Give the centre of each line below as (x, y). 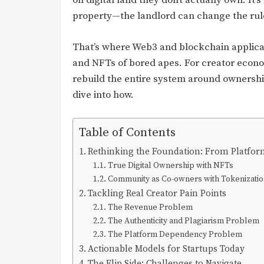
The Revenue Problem (150, 207)
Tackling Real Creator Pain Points (157, 194)
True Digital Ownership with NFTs (170, 166)
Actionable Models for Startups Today (166, 249)
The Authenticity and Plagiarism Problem (183, 221)
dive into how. (103, 95)
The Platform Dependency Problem (175, 235)
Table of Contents (127, 133)
